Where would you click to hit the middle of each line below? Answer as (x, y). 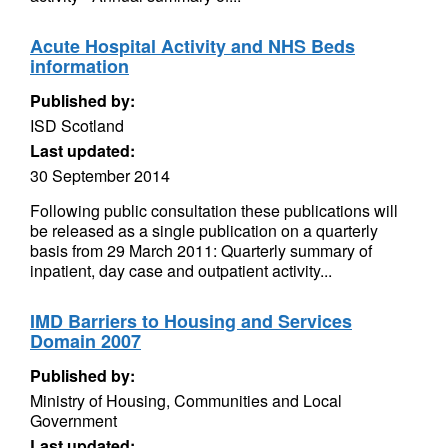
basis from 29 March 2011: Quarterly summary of (201, 250)
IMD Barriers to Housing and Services (191, 321)
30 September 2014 (100, 175)
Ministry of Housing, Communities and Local (186, 400)
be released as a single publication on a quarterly (204, 230)
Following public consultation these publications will (214, 210)
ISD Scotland (77, 125)
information (79, 66)
